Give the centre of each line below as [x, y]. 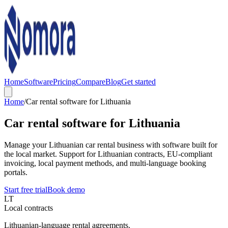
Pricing [64, 82]
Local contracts [28, 208]
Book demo [66, 189]
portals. [16, 172]
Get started [138, 82]
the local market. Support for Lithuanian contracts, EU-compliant [108, 154]
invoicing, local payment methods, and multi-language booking [105, 163]
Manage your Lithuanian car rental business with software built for [111, 145]
